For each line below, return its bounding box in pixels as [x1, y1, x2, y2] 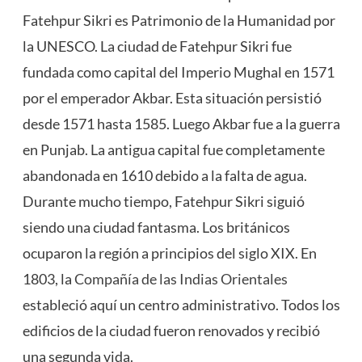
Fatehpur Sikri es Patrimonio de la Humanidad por [22, 11, 335, 30]
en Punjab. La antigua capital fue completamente [22, 141, 325, 159]
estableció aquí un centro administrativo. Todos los [22, 296, 340, 314]
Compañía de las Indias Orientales [74, 270, 288, 288]
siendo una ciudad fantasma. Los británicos [22, 218, 290, 237]
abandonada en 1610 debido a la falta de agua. [22, 166, 307, 185]
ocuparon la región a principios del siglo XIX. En [22, 244, 317, 263]
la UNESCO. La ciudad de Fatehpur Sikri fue [22, 37, 292, 56]
